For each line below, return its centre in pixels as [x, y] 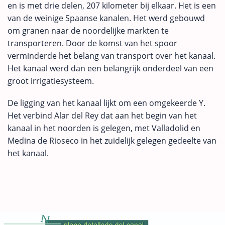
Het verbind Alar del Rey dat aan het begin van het [102, 116]
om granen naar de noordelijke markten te [88, 30]
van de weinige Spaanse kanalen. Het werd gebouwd [106, 18]
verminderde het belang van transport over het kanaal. [111, 55]
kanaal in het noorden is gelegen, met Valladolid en [104, 128]
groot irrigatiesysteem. [51, 81]
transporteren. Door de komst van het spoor [92, 43]
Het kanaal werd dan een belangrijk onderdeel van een [110, 68]
